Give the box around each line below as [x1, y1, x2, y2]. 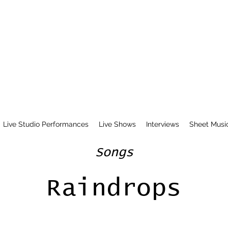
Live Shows [98, 120, 136, 128]
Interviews [146, 120, 179, 128]
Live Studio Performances [3, 120, 89, 128]
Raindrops [46, 176, 182, 201]
